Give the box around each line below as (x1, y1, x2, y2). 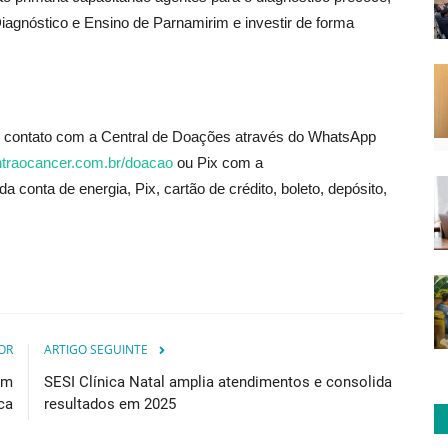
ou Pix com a (177, 153, 263, 171)
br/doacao (108, 153, 173, 171)
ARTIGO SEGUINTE (44, 340, 148, 358)
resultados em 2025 (44, 394, 176, 413)
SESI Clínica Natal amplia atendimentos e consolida (44, 372, 392, 391)
